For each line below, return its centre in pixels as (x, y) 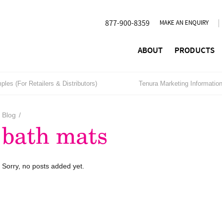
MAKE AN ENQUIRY (184, 23)
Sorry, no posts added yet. (43, 166)
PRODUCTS (194, 51)
